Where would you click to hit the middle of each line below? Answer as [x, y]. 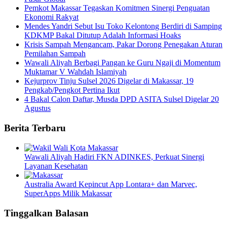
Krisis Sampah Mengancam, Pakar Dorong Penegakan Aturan [123, 45]
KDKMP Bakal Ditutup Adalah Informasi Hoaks [103, 35]
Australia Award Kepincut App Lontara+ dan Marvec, [111, 184]
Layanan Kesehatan [56, 166]
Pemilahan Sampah [55, 54]
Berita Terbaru [35, 128]
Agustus [37, 108]
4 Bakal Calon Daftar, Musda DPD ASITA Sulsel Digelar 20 [122, 99]
